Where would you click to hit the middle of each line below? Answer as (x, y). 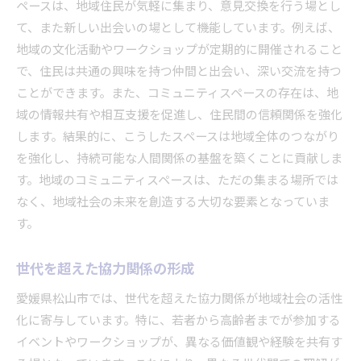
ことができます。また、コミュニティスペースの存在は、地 (177, 93)
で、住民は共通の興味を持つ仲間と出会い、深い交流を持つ (179, 72)
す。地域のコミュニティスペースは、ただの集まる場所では (177, 180)
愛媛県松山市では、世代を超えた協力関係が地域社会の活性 (179, 299)
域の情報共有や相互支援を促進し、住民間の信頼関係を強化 (179, 115)
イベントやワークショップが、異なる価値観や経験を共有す (179, 342)
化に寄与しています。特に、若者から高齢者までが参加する (178, 321)
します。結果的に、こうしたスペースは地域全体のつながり (178, 137)
